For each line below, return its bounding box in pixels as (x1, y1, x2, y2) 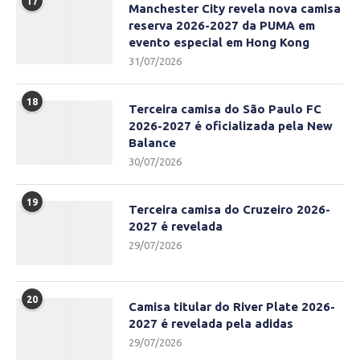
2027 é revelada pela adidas (129, 317, 293, 331)
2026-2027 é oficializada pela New (129, 119, 333, 133)
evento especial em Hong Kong (129, 35, 309, 50)
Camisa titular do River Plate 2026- (129, 300, 335, 314)
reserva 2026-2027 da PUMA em (129, 18, 315, 33)
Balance (129, 136, 176, 150)
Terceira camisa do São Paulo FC (129, 102, 321, 117)
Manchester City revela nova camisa (129, 2, 341, 16)
